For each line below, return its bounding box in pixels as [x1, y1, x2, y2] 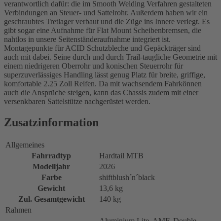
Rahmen [5, 205, 32, 214]
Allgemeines [5, 140, 44, 149]
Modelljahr [33, 162, 70, 171]
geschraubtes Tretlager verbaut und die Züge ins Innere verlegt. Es [4, 17, 210, 26]
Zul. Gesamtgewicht [18, 194, 85, 203]
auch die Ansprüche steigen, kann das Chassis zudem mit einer [4, 88, 198, 97]
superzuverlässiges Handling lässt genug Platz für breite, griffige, [4, 70, 205, 79]
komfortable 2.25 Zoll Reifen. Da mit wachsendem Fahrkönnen [4, 79, 202, 88]
